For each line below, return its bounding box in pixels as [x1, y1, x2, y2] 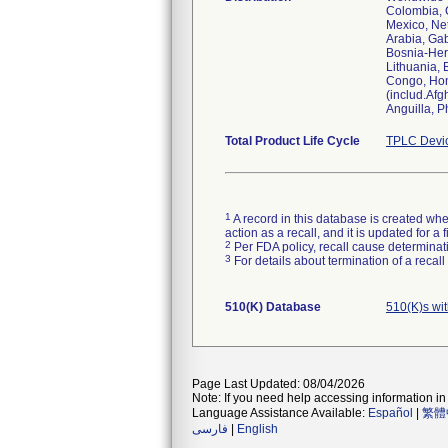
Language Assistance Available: [192, 406, 368, 420]
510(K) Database [225, 300, 321, 314]
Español [368, 406, 413, 420]
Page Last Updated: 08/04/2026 [192, 377, 365, 391]
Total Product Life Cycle [225, 134, 360, 148]
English [237, 422, 278, 436]
